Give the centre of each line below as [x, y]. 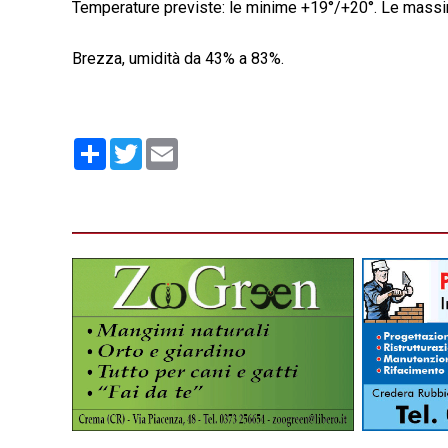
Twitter [166, 146]
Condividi [138, 146]
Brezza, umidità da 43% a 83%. [178, 59]
